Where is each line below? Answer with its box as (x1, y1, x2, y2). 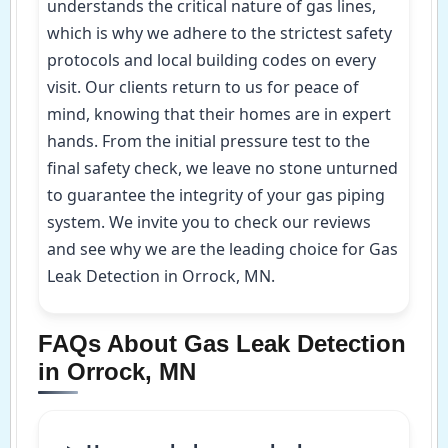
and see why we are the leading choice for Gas (47, 238, 398, 261)
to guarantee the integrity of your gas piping (47, 184, 385, 207)
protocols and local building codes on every (47, 49, 376, 72)
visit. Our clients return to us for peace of (47, 76, 359, 99)
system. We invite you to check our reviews (47, 211, 371, 234)
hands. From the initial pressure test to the (47, 130, 370, 153)
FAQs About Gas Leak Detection (38, 329, 406, 357)
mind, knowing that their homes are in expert (47, 103, 391, 126)
